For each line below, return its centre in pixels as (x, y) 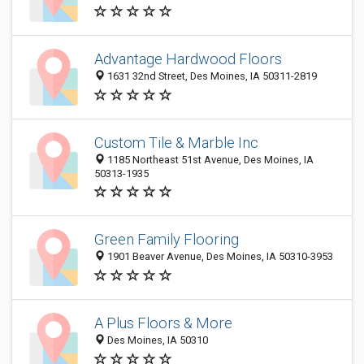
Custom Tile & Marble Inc (176, 143)
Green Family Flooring (167, 240)
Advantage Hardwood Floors (188, 59)
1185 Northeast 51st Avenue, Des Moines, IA (209, 160)
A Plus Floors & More (163, 323)
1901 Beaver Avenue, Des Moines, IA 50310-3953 (219, 257)
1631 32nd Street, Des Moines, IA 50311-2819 (211, 76)
